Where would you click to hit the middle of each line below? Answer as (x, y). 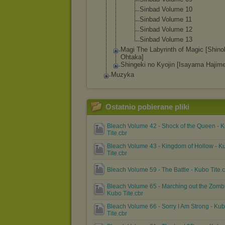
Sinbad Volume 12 (166, 29)
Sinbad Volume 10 (166, 9)
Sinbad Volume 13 (166, 39)
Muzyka (123, 75)
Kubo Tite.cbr (125, 193)
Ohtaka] (132, 57)
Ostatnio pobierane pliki (147, 107)
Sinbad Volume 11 (166, 19)
